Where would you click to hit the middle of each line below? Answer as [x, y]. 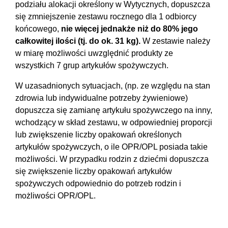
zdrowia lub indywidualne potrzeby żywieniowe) [102, 98]
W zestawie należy [176, 41]
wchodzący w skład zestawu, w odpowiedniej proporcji [114, 123]
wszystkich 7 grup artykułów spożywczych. [92, 66]
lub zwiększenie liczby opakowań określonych [98, 135]
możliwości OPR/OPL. [55, 196]
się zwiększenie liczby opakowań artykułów [94, 172]
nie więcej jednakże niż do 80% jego [130, 29]
